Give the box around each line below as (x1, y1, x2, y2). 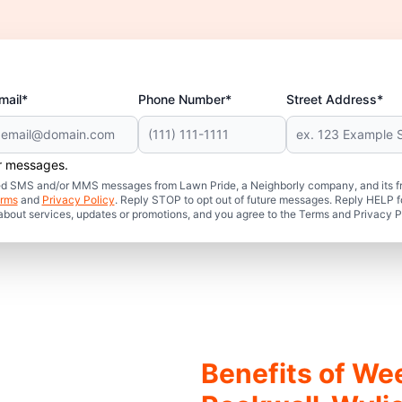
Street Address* (285, 92, 383, 107)
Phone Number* (138, 92, 232, 107)
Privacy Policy (41, 193, 115, 206)
